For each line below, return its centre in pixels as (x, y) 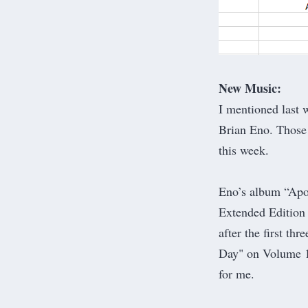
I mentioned (250, 108)
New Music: (250, 88)
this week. (244, 150)
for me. (236, 273)
